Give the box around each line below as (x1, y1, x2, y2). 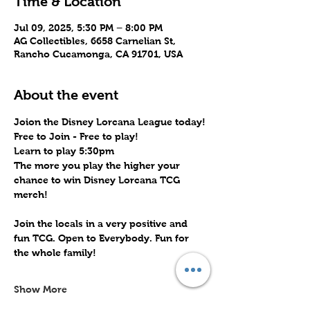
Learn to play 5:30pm (14, 145, 114, 157)
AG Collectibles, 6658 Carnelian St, (14, 35, 176, 47)
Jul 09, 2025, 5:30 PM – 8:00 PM (14, 22, 163, 34)
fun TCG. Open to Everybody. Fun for (14, 232, 192, 244)
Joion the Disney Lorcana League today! (14, 116, 206, 128)
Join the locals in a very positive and (14, 218, 190, 230)
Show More (14, 284, 67, 295)
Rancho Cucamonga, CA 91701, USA (14, 48, 183, 60)
